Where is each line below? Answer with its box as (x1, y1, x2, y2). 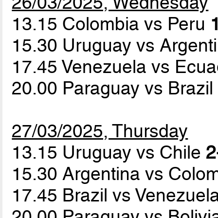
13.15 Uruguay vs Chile (12, 142, 206, 163)
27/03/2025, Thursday (12, 120, 188, 142)
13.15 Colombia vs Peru (12, 13, 211, 35)
